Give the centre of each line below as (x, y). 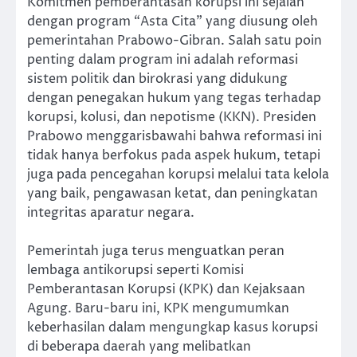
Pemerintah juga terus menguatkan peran (156, 251)
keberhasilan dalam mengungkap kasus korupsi (173, 327)
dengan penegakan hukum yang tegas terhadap (174, 98)
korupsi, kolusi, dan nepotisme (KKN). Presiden (172, 117)
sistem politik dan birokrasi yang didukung (157, 78)
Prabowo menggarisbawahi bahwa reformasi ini (175, 136)
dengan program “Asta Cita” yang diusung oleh (173, 21)
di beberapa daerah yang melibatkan (139, 346)
